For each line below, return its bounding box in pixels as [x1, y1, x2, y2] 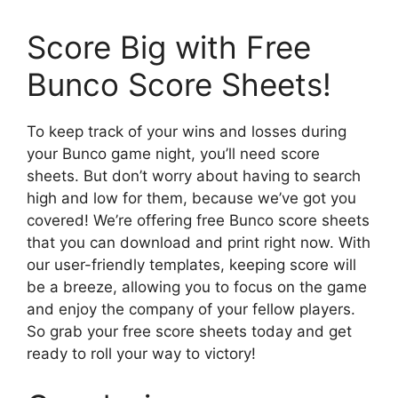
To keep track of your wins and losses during [27, 122, 346, 140]
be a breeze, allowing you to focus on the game [27, 277, 367, 296]
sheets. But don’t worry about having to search [27, 166, 361, 185]
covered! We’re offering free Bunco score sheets [27, 211, 370, 229]
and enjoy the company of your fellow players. [27, 299, 355, 318]
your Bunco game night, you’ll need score [27, 144, 320, 163]
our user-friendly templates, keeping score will [27, 255, 356, 274]
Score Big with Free [27, 28, 311, 66]
